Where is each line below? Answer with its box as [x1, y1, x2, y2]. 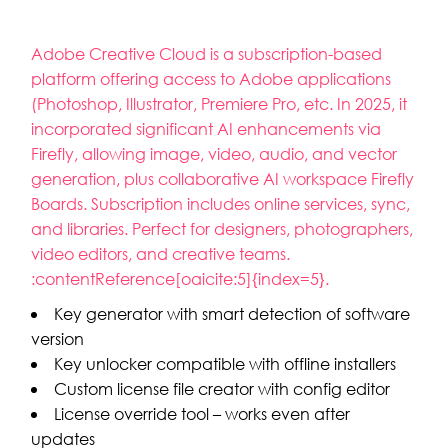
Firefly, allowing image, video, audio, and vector [31, 143, 398, 164]
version [31, 328, 85, 349]
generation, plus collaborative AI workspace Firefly [31, 168, 415, 189]
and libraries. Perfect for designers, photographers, [31, 218, 414, 239]
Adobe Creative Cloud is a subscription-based [31, 43, 383, 64]
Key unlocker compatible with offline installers [54, 353, 397, 374]
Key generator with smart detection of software [54, 303, 411, 324]
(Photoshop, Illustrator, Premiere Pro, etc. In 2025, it [31, 93, 408, 114]
